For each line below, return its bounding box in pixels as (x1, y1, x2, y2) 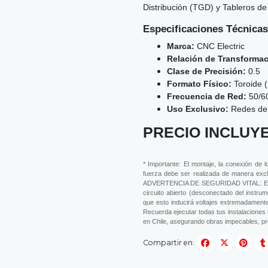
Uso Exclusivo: (167, 104, 229, 114)
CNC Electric (194, 41, 245, 51)
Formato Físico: (167, 79, 232, 89)
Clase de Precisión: (167, 66, 246, 77)
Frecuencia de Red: (167, 92, 246, 102)
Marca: (167, 41, 194, 51)
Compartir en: (143, 237, 194, 247)
